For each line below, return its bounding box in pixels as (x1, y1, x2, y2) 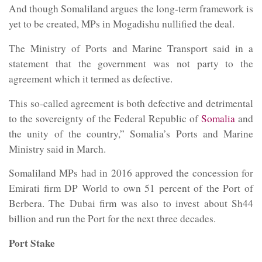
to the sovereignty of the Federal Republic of (9, 111, 201, 125)
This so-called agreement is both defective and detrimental (9, 96, 253, 110)
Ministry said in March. (9, 142, 106, 156)
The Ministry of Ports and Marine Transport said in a (9, 42, 253, 55)
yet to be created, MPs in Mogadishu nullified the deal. (9, 17, 235, 31)
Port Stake (9, 235, 55, 250)
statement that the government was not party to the (9, 57, 253, 70)
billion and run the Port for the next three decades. (9, 212, 216, 226)
